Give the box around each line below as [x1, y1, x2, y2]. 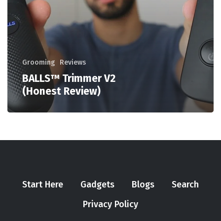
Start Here [22, 179, 63, 190]
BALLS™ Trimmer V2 [22, 72, 115, 85]
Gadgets [80, 179, 114, 190]
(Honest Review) [22, 85, 101, 98]
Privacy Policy [83, 199, 138, 210]
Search [172, 179, 199, 190]
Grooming [22, 58, 55, 67]
